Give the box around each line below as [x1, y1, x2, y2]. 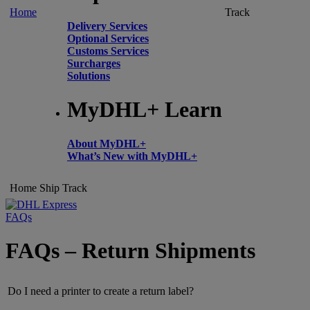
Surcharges [67, 57, 120, 69]
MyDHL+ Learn [67, 97, 222, 122]
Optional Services [67, 32, 149, 44]
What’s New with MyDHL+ [67, 149, 197, 162]
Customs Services [67, 44, 149, 57]
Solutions [67, 69, 110, 82]
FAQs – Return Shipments [6, 238, 255, 264]
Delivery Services [67, 19, 147, 32]
